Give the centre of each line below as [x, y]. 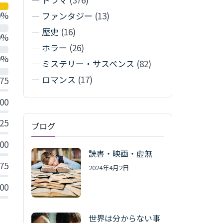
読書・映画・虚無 [120, 154]
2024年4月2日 [109, 168]
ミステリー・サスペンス [88, 64]
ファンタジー [67, 16]
